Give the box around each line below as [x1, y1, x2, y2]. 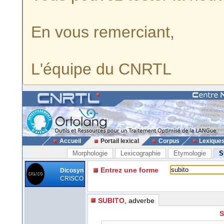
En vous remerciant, [31, 23, 174, 41]
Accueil [59, 137, 81, 144]
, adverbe [124, 196, 154, 204]
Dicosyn [60, 167, 83, 174]
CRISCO [60, 175, 83, 182]
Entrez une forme [100, 166, 158, 174]
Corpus [158, 137, 179, 144]
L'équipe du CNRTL [31, 60, 171, 78]
